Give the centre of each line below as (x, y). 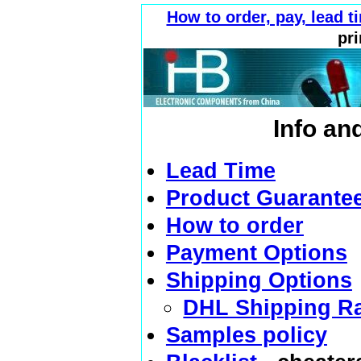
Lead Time (220, 170)
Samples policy (246, 335)
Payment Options (256, 253)
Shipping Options (259, 280)
